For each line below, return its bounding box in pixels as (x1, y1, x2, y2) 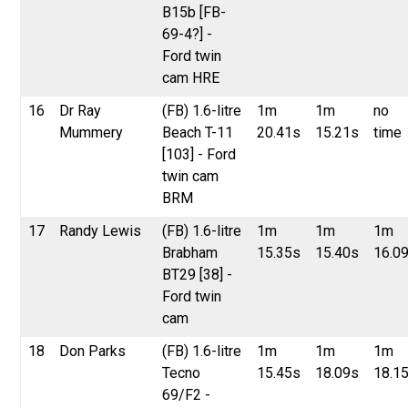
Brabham (162, 243, 219, 261)
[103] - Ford (162, 145, 237, 163)
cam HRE (162, 68, 220, 87)
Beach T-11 (162, 123, 234, 141)
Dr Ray (59, 101, 102, 119)
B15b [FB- (162, 3, 227, 21)
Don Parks (59, 342, 127, 360)
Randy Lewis (59, 221, 142, 240)
